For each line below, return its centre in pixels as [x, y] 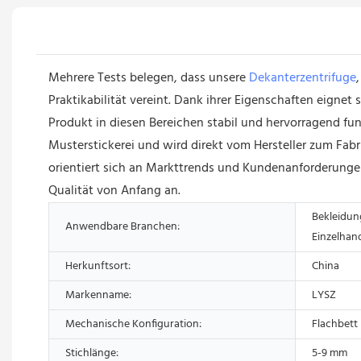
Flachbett [335, 324]
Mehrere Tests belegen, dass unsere [149, 78]
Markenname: [98, 295]
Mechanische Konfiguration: [133, 324]
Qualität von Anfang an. [114, 191]
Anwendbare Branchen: [122, 226]
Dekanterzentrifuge [303, 78]
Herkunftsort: [98, 266]
